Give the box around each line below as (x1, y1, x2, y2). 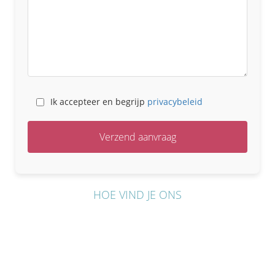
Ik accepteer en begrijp (50, 96, 147, 107)
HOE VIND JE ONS (93, 187, 182, 202)
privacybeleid (147, 96, 203, 107)
